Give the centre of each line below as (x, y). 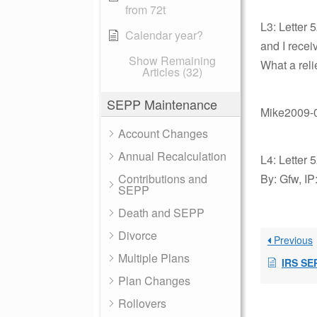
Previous (292, 240)
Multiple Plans (154, 258)
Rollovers (142, 303)
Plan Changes (154, 281)
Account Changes (163, 133)
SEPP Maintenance (162, 104)
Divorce (138, 235)
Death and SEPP (161, 213)
